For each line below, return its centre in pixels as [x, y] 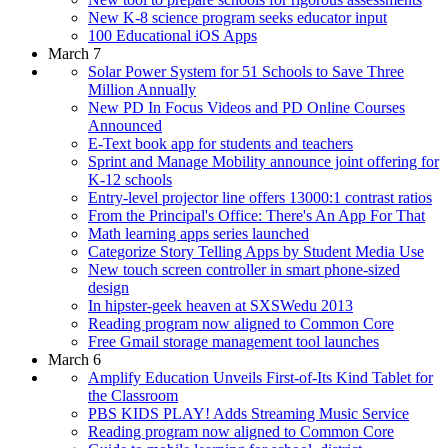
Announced [125, 125]
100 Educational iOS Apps [172, 35]
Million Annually [142, 89]
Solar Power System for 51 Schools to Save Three [246, 71]
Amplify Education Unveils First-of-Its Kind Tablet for [260, 377]
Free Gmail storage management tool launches [233, 341]
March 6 [74, 359]
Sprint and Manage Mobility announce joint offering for [263, 161]
